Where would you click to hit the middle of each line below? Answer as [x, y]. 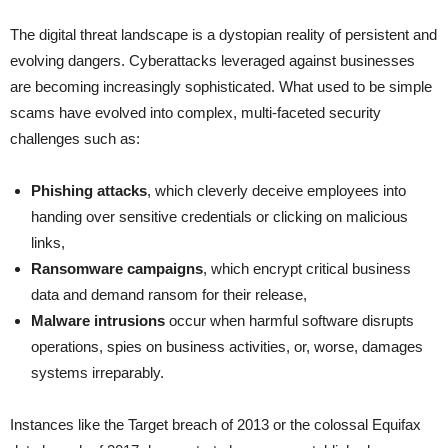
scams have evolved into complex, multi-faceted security [195, 113]
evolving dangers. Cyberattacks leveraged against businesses [212, 61]
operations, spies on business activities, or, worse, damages [227, 347]
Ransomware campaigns [117, 269]
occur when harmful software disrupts [289, 321]
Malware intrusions [98, 321]
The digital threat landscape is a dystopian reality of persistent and [223, 35]
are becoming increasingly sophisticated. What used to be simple [221, 87]
